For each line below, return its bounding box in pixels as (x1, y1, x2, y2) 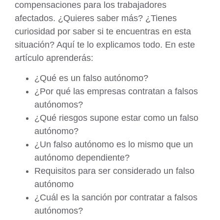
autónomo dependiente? (34, 153, 130, 163)
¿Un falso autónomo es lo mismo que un (34, 139, 193, 150)
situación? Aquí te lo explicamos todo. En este (15, 40, 195, 50)
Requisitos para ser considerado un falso (34, 166, 194, 176)
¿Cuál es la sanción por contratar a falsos (34, 192, 197, 203)
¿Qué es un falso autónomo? (34, 73, 148, 83)
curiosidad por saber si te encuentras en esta (15, 27, 191, 37)
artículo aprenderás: (15, 53, 93, 63)
